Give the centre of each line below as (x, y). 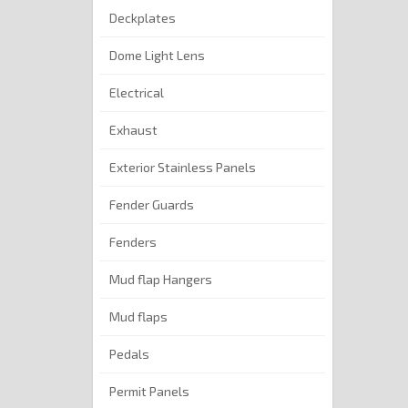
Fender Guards (152, 205)
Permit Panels (149, 392)
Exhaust (133, 130)
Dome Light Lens (157, 56)
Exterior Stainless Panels (183, 168)
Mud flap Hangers (161, 280)
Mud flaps (138, 317)
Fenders (133, 242)
